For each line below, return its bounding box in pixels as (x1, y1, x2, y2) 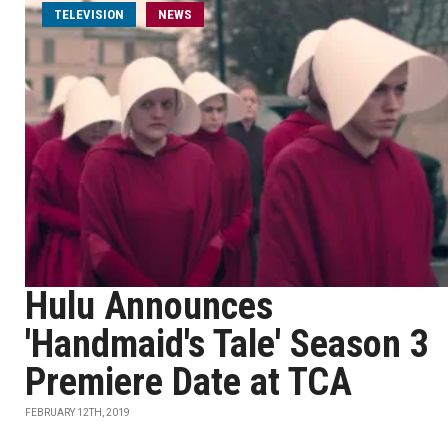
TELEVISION (54, 7, 124, 22)
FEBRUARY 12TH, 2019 (25, 407, 130, 418)
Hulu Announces (25, 284, 273, 328)
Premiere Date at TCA (25, 360, 352, 404)
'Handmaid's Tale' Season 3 (25, 322, 429, 366)
